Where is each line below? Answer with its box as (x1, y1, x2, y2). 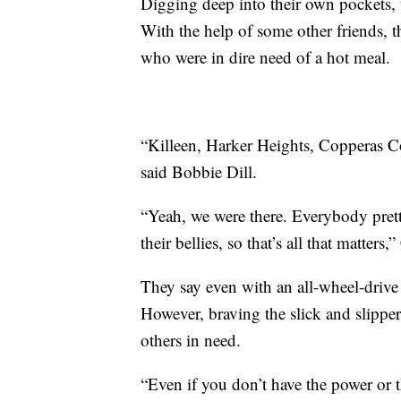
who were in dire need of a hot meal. (141, 45, 390, 68)
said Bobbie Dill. (141, 159, 257, 183)
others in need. (141, 328, 241, 351)
